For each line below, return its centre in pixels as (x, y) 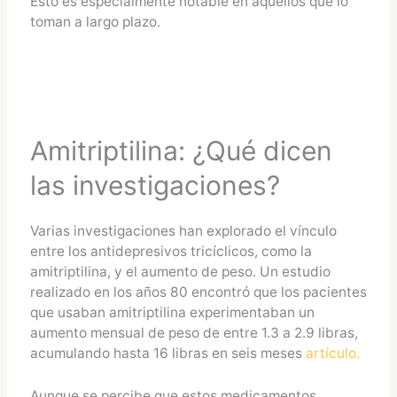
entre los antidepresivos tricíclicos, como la (171, 251)
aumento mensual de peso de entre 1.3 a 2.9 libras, (194, 332)
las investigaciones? (155, 185)
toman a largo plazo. (95, 22)
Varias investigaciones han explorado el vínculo (183, 230)
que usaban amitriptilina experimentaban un (172, 312)
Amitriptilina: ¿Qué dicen (181, 150)
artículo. (332, 353)
